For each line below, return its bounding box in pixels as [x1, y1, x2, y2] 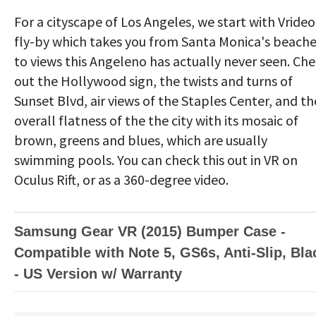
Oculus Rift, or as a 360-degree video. [14, 170, 229, 188]
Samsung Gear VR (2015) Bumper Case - [14, 223, 286, 239]
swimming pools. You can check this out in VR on [14, 150, 298, 169]
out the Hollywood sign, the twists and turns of [14, 71, 293, 90]
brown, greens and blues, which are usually [14, 130, 267, 149]
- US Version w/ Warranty [14, 265, 182, 281]
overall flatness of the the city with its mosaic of [14, 111, 298, 129]
